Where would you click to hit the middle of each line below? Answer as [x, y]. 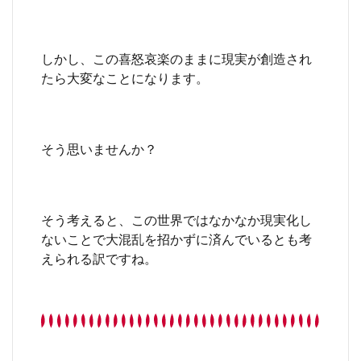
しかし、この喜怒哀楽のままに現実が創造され [176, 58]
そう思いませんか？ [99, 148]
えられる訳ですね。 [99, 258]
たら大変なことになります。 [125, 77]
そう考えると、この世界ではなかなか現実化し [176, 219]
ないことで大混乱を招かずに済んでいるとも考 [176, 239]
